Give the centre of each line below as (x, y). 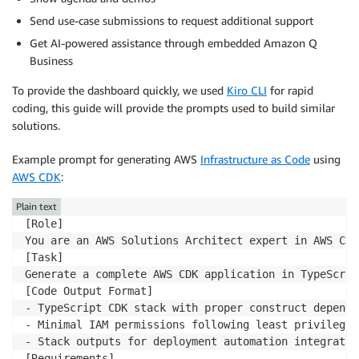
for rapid (290, 91)
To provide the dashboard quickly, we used (119, 91)
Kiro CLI (247, 91)
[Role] (44, 224)
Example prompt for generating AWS (106, 159)
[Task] (44, 258)
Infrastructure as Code (255, 159)
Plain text (36, 207)
